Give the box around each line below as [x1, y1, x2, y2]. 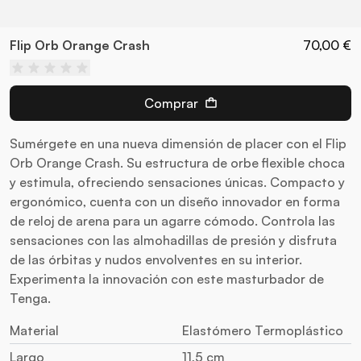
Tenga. [10, 290, 51, 306]
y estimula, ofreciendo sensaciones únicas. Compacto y [10, 174, 345, 190]
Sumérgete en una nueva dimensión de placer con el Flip [10, 135, 346, 151]
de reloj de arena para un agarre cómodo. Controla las [10, 213, 335, 229]
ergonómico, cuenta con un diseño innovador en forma [10, 193, 340, 210]
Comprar [143, 95, 198, 111]
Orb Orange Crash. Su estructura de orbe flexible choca [10, 155, 345, 171]
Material [10, 322, 59, 338]
